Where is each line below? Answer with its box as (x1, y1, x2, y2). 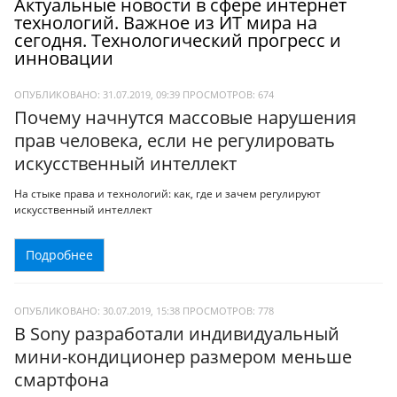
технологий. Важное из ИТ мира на (14, 11, 317, 35)
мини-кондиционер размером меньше (14, 344, 352, 369)
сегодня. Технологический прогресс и (14, 28, 341, 53)
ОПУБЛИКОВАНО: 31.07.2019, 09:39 (14, 88, 180, 102)
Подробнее (26, 245, 93, 263)
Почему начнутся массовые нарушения (14, 105, 356, 130)
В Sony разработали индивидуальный (14, 321, 339, 346)
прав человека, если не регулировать (14, 128, 335, 153)
